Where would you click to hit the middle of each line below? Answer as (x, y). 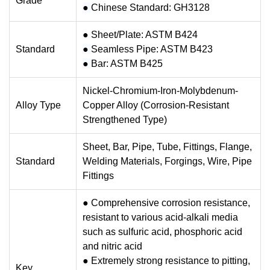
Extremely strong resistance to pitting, (171, 261)
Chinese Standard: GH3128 (150, 8)
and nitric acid (112, 246)
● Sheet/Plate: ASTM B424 (140, 35)
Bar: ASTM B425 (127, 64)
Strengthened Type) (125, 120)
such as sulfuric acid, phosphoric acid (162, 232)
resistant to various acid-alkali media (160, 217)
